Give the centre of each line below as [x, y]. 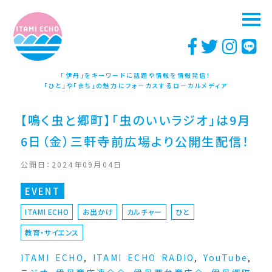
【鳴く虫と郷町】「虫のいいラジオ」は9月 [136, 120]
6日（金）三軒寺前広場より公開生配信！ [135, 141]
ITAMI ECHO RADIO [144, 257]
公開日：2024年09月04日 [71, 164]
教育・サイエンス [52, 232]
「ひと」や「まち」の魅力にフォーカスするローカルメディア [136, 85]
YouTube [226, 257]
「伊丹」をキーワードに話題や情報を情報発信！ [136, 75]
